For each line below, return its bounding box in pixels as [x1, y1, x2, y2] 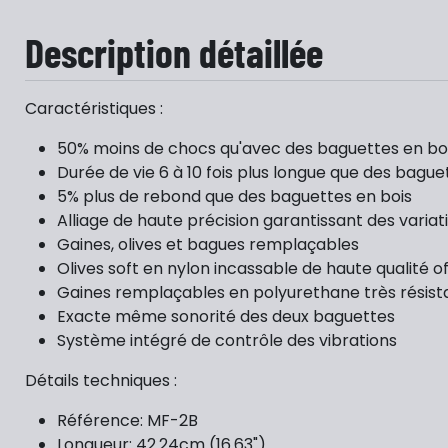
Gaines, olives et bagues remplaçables [57, 233, 359, 256]
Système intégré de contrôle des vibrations [57, 329, 401, 352]
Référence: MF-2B [57, 409, 198, 432]
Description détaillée [25, 28, 323, 76]
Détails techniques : [25, 369, 177, 392]
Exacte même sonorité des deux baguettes [57, 305, 395, 328]
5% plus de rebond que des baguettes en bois [57, 185, 412, 208]
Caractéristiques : [25, 97, 163, 120]
